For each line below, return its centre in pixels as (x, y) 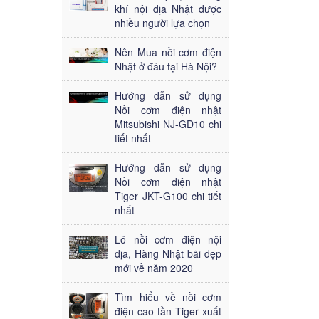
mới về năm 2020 (154, 267)
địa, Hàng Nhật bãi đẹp (168, 253)
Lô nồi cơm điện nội (168, 239)
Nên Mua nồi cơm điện (168, 52)
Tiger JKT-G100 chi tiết (168, 195)
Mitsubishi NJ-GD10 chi (168, 124)
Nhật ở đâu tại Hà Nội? (166, 66)
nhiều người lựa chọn (163, 22)
